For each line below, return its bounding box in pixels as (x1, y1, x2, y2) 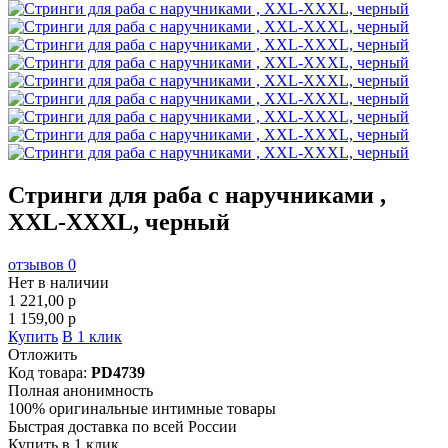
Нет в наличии (8, 273, 109, 291)
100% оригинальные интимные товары (8, 399, 276, 417)
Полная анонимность (8, 381, 153, 399)
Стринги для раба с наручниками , (8, 181, 386, 208)
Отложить (8, 345, 77, 363)
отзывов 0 (8, 255, 76, 273)
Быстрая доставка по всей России (8, 417, 237, 435)
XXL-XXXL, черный (8, 208, 230, 235)
